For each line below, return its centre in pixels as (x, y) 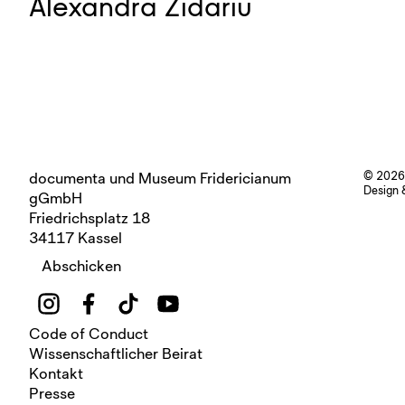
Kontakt (56, 373)
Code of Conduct (89, 334)
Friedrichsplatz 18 (89, 218)
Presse (52, 393)
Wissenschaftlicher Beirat (116, 353)
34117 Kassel (75, 238)
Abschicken (81, 266)
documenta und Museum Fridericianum (160, 178)
